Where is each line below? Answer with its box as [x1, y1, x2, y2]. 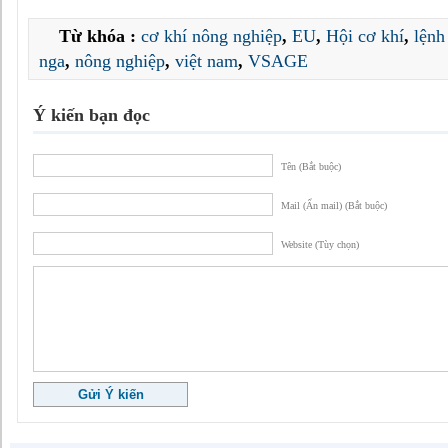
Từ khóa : [59, 25, 141, 46]
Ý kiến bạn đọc [33, 104, 150, 125]
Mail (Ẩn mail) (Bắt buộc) [281, 199, 387, 211]
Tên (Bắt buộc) [281, 160, 341, 172]
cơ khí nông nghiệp [141, 25, 282, 46]
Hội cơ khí [326, 25, 404, 46]
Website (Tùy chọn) [281, 238, 359, 250]
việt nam [175, 50, 238, 71]
